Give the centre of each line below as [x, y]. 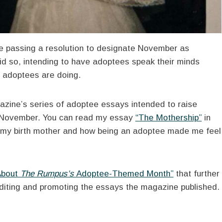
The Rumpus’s [47, 173]
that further [196, 173]
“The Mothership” [168, 117]
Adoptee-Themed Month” [124, 173]
